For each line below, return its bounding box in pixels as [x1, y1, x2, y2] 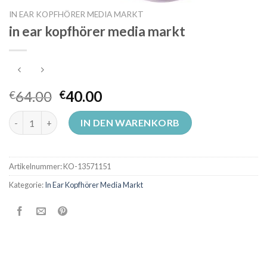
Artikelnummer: [9, 161, 63, 171]
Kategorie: [9, 179, 45, 190]
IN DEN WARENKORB [80, 116, 180, 128]
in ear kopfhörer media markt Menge [8, 111, 156, 122]
